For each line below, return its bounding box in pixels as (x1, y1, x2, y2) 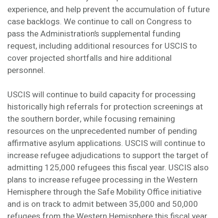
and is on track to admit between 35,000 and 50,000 (7, 198, 198, 211)
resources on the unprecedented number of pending (7, 125, 197, 138)
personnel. (7, 64, 45, 76)
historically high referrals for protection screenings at (7, 101, 203, 113)
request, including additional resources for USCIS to (7, 39, 197, 52)
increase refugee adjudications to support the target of (7, 149, 209, 162)
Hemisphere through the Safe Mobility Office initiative (7, 186, 201, 199)
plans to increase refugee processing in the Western (7, 174, 198, 186)
